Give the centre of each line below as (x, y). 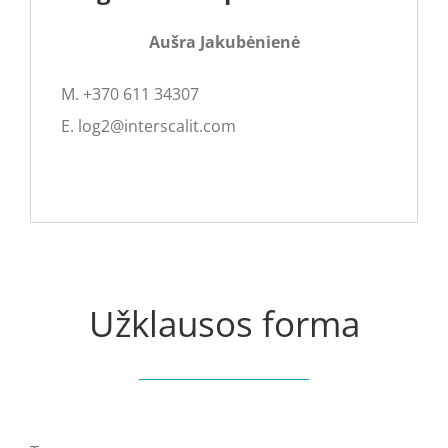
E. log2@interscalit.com (148, 125)
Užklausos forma (224, 323)
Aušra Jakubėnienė (224, 41)
